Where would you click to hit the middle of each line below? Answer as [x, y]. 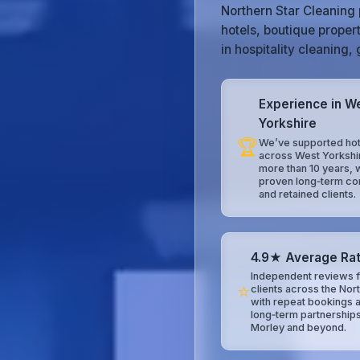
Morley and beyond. [299, 328]
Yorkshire [288, 124]
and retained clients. [308, 194]
